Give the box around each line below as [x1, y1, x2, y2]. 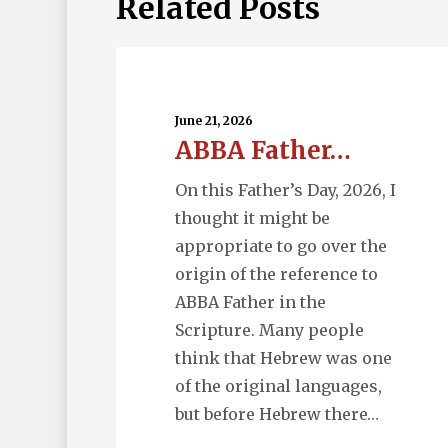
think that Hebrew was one [174, 348, 392, 369]
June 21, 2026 [174, 113, 253, 129]
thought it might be [174, 208, 330, 229]
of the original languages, [174, 376, 382, 397]
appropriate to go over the [174, 236, 387, 257]
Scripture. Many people [174, 320, 364, 341]
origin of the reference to [174, 264, 378, 285]
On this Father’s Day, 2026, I [174, 180, 396, 201]
